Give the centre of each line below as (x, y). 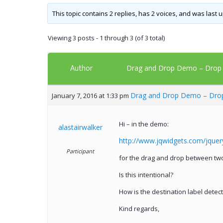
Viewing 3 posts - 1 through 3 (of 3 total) (106, 38)
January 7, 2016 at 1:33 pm (90, 96)
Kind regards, (139, 209)
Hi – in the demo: (144, 124)
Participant (80, 151)
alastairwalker (80, 127)
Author (81, 69)
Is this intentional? (146, 175)
